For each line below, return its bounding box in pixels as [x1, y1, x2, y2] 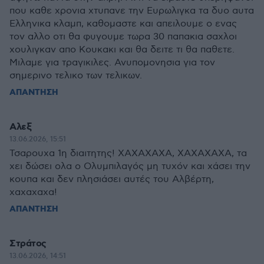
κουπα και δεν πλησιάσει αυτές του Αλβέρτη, [9, 174, 214, 185]
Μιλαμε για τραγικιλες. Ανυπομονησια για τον [9, 57, 215, 68]
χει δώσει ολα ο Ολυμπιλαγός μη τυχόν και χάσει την [9, 161, 250, 172]
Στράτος [9, 237, 47, 250]
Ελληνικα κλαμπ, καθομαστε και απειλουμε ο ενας [9, 18, 237, 29]
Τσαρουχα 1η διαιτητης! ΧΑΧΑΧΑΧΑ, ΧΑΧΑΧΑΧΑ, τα [9, 148, 247, 159]
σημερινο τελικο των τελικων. [9, 70, 142, 81]
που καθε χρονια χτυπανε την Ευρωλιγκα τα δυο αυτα [9, 5, 254, 16]
